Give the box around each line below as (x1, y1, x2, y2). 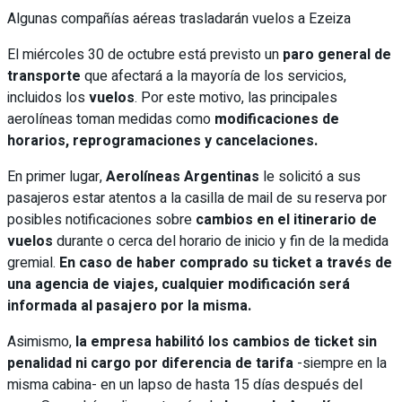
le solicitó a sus (259, 165, 361, 188)
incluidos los (7, 86, 89, 109)
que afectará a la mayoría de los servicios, (81, 65, 346, 87)
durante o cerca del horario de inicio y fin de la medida (53, 230, 389, 252)
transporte (7, 65, 81, 87)
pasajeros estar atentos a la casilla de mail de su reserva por (7, 187, 387, 209)
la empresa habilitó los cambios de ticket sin (75, 330, 377, 353)
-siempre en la (293, 352, 387, 374)
